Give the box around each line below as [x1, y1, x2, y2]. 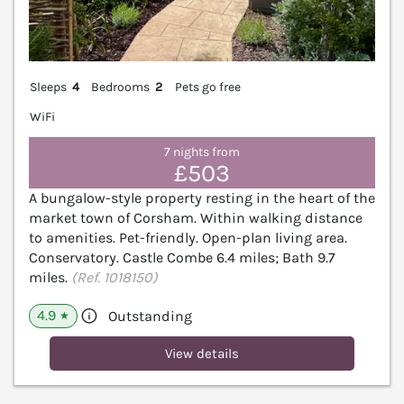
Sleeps [30, 78, 67, 95]
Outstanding [108, 308, 192, 326]
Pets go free [174, 78, 241, 95]
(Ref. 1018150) [71, 269, 158, 287]
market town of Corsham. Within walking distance [29, 209, 363, 227]
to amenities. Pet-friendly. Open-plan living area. [29, 229, 347, 247]
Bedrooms [91, 78, 151, 95]
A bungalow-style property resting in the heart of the [29, 189, 375, 207]
